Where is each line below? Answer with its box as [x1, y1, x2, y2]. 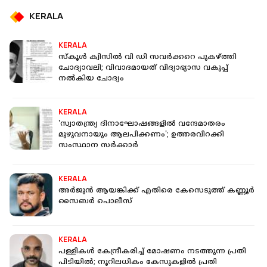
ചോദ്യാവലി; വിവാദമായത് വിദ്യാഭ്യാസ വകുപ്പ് [58, 64, 228, 73]
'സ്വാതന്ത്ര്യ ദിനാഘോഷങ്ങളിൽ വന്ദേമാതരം [58, 120, 225, 129]
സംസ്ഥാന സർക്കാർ [58, 141, 138, 151]
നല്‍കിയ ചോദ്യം [58, 74, 124, 84]
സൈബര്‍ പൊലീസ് [58, 197, 132, 207]
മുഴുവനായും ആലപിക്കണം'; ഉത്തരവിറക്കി [58, 131, 224, 140]
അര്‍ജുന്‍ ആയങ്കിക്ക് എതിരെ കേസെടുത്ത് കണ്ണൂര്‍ [58, 187, 254, 196]
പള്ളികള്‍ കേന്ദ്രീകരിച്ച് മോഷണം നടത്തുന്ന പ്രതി [58, 247, 246, 257]
